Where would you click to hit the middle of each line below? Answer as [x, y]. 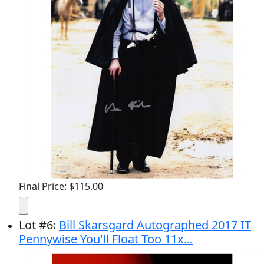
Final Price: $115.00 [61, 186]
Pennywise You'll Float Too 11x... [106, 239]
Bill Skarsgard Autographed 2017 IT [155, 225]
